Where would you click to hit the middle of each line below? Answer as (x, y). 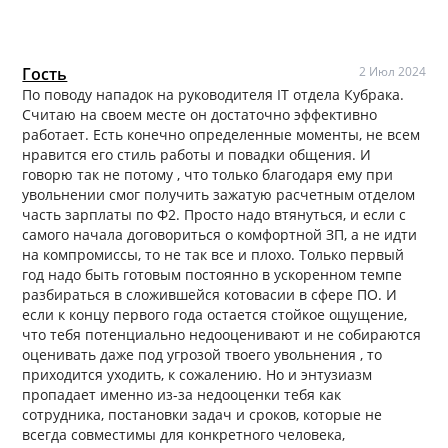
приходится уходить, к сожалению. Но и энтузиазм (197, 374)
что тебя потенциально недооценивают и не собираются (222, 334)
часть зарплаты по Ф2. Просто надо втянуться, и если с (214, 214)
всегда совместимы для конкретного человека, (184, 434)
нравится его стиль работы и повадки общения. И (197, 154)
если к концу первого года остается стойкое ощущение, (215, 314)
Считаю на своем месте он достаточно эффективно (200, 114)
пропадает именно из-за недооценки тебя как (182, 394)
